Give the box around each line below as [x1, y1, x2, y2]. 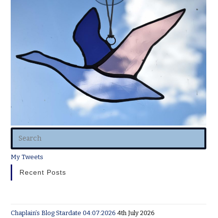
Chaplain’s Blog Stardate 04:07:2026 [11, 209, 116, 217]
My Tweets [11, 153, 44, 161]
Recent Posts [19, 168, 67, 177]
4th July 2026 [117, 209, 155, 217]
